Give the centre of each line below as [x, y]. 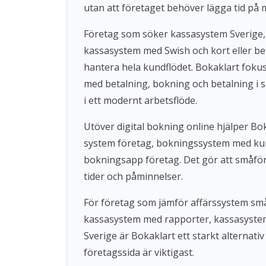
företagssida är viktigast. [139, 252]
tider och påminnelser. [133, 176]
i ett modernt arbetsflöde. [140, 100]
